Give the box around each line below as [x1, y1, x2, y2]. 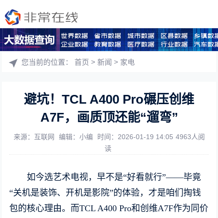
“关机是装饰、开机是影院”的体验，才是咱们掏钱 [9, 188, 201, 198]
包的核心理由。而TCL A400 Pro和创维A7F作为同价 [9, 203, 209, 213]
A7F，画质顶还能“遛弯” [40, 110, 178, 125]
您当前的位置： [21, 58, 75, 66]
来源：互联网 [13, 133, 54, 141]
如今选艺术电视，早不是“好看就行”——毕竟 [27, 172, 201, 182]
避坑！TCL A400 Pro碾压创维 [24, 92, 194, 107]
